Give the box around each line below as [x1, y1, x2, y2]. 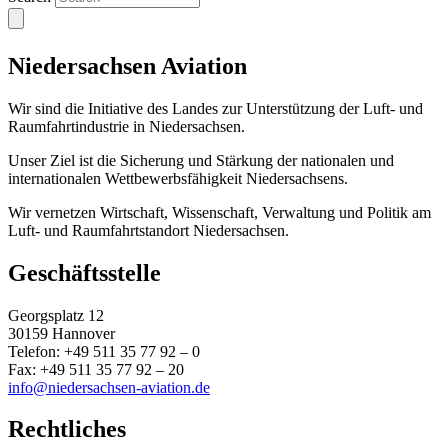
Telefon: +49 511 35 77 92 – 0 [8, 342, 200, 360]
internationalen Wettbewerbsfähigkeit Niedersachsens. [8, 169, 348, 187]
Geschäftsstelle [8, 259, 161, 286]
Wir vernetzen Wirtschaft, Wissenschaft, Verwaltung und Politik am [8, 203, 431, 221]
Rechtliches [8, 416, 126, 443]
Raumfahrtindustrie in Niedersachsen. [8, 117, 245, 135]
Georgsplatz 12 [8, 306, 104, 324]
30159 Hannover [8, 324, 115, 342]
